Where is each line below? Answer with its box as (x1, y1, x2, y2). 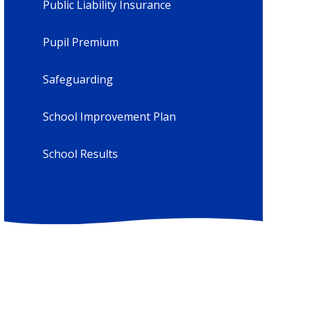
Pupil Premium (42, 34, 119, 50)
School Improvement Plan (42, 109, 176, 125)
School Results (42, 146, 118, 162)
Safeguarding (42, 72, 113, 88)
